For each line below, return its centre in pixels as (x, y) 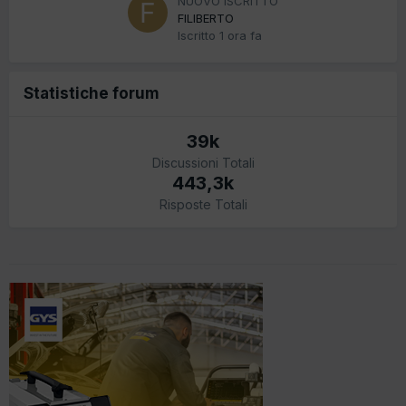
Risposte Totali (203, 204)
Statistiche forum (92, 93)
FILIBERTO (206, 18)
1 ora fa (241, 35)
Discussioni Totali (203, 162)
